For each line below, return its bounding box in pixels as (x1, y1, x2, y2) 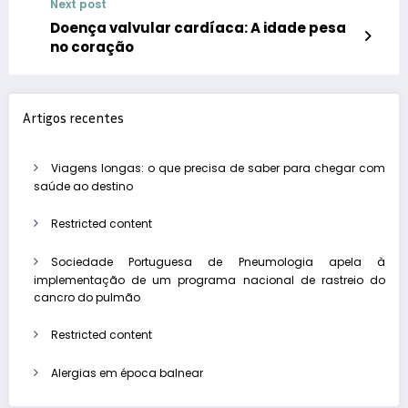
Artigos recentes (23, 109, 124, 127)
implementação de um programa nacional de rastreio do (34, 271, 385, 288)
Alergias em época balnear (51, 364, 203, 381)
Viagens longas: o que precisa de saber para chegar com (51, 159, 385, 176)
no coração (50, 37, 134, 57)
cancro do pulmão (34, 289, 140, 305)
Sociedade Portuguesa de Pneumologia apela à (51, 253, 385, 270)
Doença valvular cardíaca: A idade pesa (50, 18, 346, 38)
